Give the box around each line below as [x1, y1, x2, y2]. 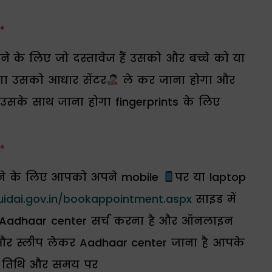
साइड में [191, 191, 237, 207]
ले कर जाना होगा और [118, 72, 240, 88]
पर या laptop [175, 169, 246, 185]
